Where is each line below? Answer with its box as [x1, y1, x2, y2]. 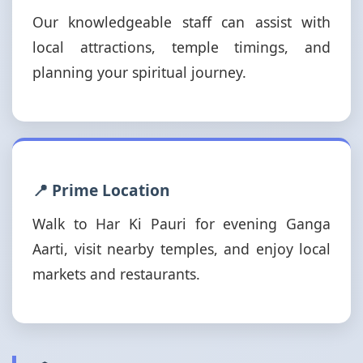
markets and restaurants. [32, 264, 200, 284]
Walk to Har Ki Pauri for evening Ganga [32, 214, 331, 233]
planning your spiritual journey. [32, 62, 246, 82]
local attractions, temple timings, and [32, 37, 331, 57]
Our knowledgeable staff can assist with [32, 12, 331, 32]
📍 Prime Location [32, 179, 170, 201]
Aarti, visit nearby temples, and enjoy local [32, 239, 331, 258]
